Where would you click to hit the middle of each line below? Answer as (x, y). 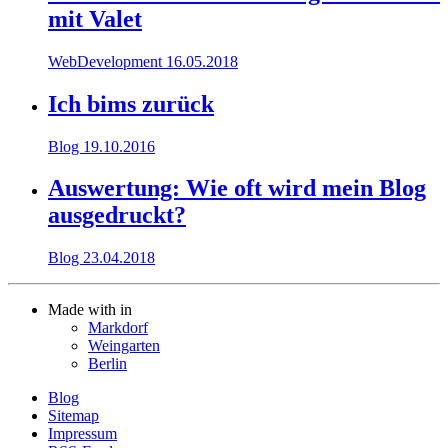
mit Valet (95, 18)
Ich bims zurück (131, 103)
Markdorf (118, 328)
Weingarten (124, 346)
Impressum (82, 434)
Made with (84, 310)
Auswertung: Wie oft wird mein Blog (237, 188)
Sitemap (73, 416)
